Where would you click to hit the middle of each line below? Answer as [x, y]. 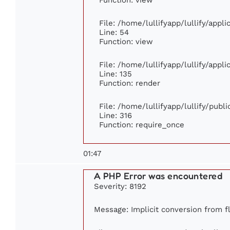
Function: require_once [142, 124]
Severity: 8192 [120, 186]
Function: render [130, 83]
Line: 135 [116, 73]
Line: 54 [114, 32]
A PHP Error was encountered [158, 175]
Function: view [126, 41]
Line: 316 [116, 115]
